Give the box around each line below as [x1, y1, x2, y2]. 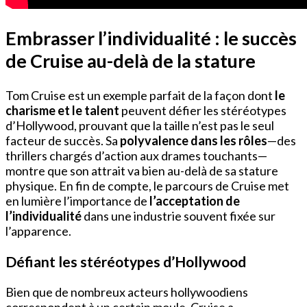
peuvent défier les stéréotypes [119, 102, 286, 118]
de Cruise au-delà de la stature [5, 49, 256, 73]
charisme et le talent [5, 102, 119, 118]
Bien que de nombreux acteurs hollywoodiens [5, 284, 248, 299]
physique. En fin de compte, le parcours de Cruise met [5, 177, 289, 193]
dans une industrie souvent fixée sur [82, 208, 275, 223]
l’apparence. [5, 223, 71, 238]
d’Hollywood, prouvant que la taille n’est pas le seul [5, 117, 274, 133]
